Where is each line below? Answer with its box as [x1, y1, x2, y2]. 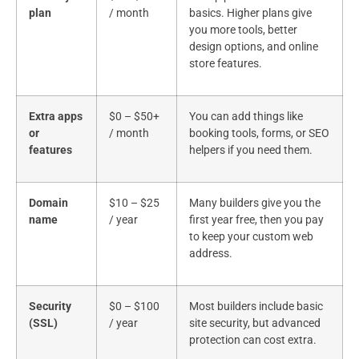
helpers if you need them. [189, 143, 313, 158]
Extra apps [29, 110, 83, 124]
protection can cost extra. [189, 333, 317, 348]
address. [189, 247, 232, 261]
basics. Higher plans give [189, 6, 312, 21]
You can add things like [189, 110, 303, 124]
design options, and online [189, 40, 318, 54]
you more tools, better [189, 23, 297, 38]
